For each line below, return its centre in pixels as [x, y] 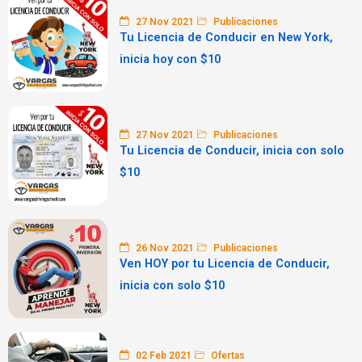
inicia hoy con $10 [170, 59]
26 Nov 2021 [164, 248]
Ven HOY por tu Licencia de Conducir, [225, 263]
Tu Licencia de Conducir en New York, [226, 37]
